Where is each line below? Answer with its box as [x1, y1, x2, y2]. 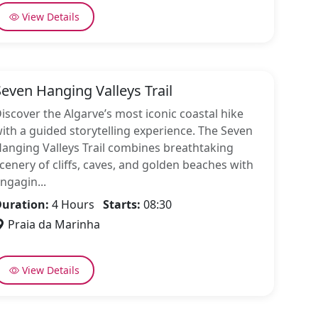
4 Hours [49, 197, 104, 212]
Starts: [103, 197, 141, 212]
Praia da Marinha [5, 216, 101, 232]
